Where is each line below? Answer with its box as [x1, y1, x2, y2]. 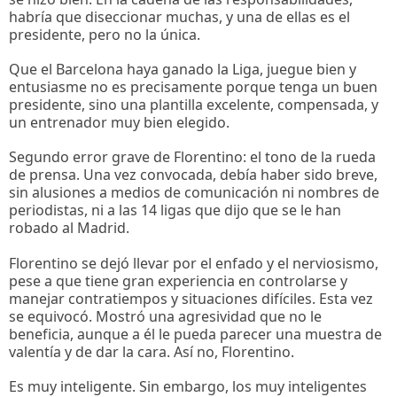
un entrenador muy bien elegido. [9, 113, 233, 133]
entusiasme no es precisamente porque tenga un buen [9, 77, 378, 97]
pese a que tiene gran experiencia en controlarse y [9, 270, 347, 291]
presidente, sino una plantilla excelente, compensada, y [9, 95, 378, 115]
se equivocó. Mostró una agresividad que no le [9, 306, 322, 326]
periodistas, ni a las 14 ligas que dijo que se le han [9, 200, 341, 221]
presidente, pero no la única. [9, 25, 200, 45]
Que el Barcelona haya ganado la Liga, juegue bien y [9, 59, 356, 80]
